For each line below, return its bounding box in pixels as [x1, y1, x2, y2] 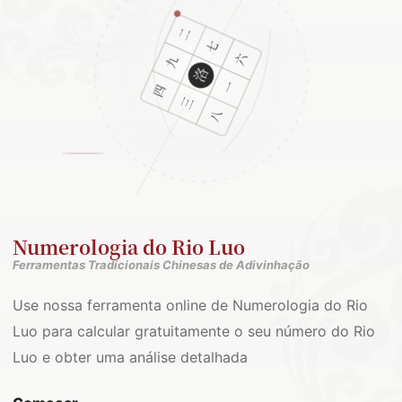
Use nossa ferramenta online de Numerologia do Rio [13, 296, 368, 314]
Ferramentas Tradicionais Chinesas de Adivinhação [13, 258, 310, 272]
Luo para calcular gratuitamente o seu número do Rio [13, 322, 375, 340]
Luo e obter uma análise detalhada [13, 348, 248, 366]
